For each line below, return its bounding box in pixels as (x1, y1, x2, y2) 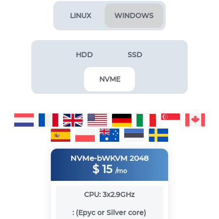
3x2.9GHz (103, 190, 135, 199)
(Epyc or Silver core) (76, 208, 147, 218)
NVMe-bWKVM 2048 (70, 153, 149, 163)
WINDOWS (114, 11, 153, 20)
